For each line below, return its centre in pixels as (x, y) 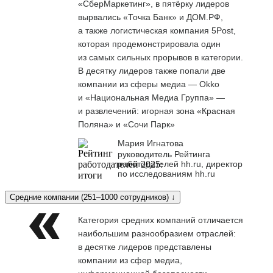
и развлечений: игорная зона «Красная (157, 111)
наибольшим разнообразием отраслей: (157, 233)
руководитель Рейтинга (164, 154)
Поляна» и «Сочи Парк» (126, 124)
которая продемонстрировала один (149, 44)
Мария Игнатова (151, 143)
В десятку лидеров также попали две (152, 70)
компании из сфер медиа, (130, 260)
